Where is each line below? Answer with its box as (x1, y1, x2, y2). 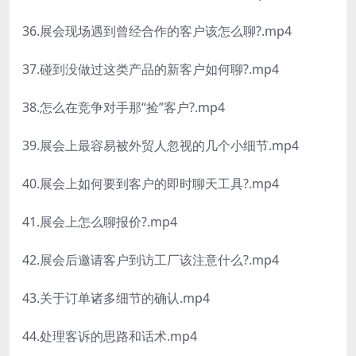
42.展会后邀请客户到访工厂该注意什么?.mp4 (22, 251, 279, 269)
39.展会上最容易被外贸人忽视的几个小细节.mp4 (22, 137, 299, 155)
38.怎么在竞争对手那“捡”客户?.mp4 (22, 99, 225, 117)
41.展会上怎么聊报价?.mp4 (22, 213, 177, 231)
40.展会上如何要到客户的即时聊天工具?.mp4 (22, 175, 279, 193)
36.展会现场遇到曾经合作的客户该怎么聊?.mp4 (22, 22, 292, 41)
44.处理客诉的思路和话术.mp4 (22, 327, 197, 346)
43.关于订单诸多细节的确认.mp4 (22, 289, 210, 308)
